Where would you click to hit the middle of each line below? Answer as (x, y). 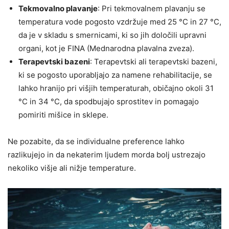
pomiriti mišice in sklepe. (63, 114)
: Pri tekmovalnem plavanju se (152, 8)
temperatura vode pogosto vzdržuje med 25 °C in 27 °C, (120, 21)
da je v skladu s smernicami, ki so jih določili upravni (112, 35)
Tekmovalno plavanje (58, 8)
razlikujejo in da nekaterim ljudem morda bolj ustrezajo (107, 154)
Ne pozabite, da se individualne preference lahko (96, 141)
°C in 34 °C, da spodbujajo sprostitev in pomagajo (109, 101)
